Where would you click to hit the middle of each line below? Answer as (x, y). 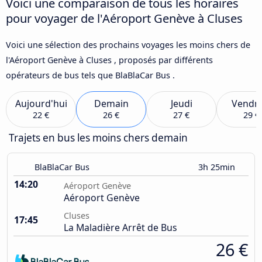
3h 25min (218, 167)
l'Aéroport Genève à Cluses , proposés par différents (109, 60)
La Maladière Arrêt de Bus (120, 228)
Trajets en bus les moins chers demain (98, 138)
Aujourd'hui (41, 104)
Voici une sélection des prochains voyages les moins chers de (128, 44)
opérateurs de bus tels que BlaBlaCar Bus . (90, 75)
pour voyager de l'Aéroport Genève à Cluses (124, 18)
